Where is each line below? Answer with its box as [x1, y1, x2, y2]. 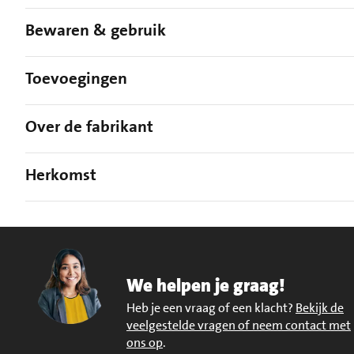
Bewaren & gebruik [25, 20, 166, 41]
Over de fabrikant [25, 116, 153, 137]
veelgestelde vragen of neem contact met [126, 317, 351, 333]
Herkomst [25, 164, 96, 186]
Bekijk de [296, 299, 344, 316]
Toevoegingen [25, 68, 127, 89]
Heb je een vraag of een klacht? [126, 299, 296, 316]
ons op [126, 334, 163, 351]
